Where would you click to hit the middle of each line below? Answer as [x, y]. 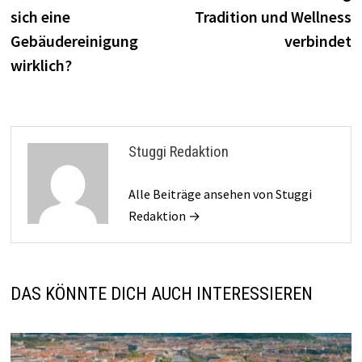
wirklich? [41, 65]
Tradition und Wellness [274, 17]
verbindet [318, 41]
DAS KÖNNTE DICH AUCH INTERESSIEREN [161, 294]
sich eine [40, 17]
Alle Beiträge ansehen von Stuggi [220, 194]
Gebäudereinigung [74, 41]
